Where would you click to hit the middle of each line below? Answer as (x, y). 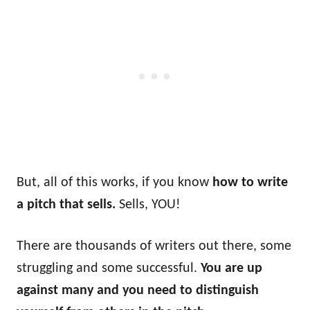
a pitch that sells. (66, 205)
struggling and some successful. (109, 268)
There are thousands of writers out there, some (154, 246)
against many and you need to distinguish (138, 291)
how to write (250, 183)
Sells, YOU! (148, 205)
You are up (231, 268)
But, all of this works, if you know (115, 183)
